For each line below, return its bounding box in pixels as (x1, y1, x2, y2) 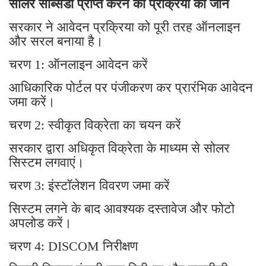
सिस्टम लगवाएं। (9, 154, 84, 170)
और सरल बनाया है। (9, 33, 103, 49)
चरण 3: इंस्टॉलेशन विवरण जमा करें (9, 178, 170, 193)
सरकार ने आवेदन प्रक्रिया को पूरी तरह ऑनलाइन (9, 19, 240, 34)
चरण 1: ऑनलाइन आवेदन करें (9, 56, 148, 72)
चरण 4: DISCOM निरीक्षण (9, 238, 138, 254)
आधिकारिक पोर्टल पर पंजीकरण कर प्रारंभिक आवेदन (9, 80, 253, 95)
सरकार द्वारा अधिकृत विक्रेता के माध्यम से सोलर (9, 140, 230, 156)
